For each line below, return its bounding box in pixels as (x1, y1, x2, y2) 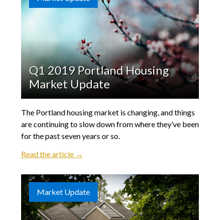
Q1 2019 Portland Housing (28, 63, 169, 78)
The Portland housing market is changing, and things (21, 108, 195, 117)
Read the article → (21, 149, 83, 159)
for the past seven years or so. (21, 131, 120, 141)
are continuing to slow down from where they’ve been (21, 119, 199, 129)
